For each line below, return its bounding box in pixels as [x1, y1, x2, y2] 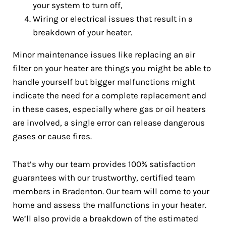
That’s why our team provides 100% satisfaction [13, 159, 196, 169]
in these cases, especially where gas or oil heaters [13, 104, 206, 114]
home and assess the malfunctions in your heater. [13, 200, 206, 210]
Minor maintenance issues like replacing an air [13, 49, 195, 60]
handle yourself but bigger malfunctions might [13, 77, 195, 87]
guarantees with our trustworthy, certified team [13, 173, 195, 183]
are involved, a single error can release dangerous [13, 118, 205, 128]
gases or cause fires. [13, 131, 92, 141]
